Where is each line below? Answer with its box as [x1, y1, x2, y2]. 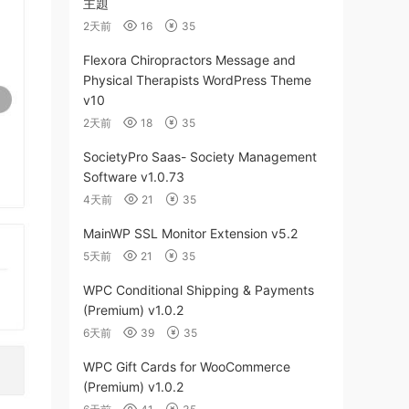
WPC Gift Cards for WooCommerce [83, 359, 290, 374]
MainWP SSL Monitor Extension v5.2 [83, 225, 298, 241]
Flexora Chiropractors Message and [83, 52, 296, 68]
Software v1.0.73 [83, 169, 184, 184]
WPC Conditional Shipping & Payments [83, 282, 314, 298]
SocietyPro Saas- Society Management [83, 149, 317, 164]
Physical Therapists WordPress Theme [83, 72, 311, 88]
